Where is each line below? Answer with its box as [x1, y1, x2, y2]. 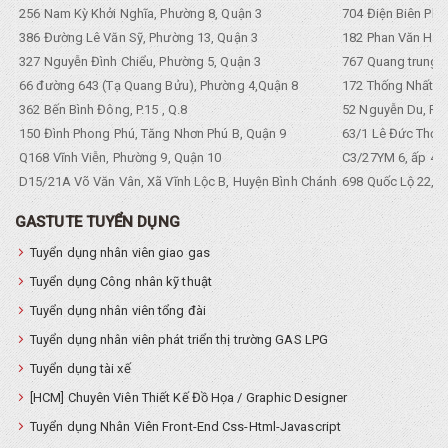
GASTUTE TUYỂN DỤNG [15, 213, 180, 232]
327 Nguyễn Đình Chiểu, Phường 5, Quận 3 [16, 54, 261, 70]
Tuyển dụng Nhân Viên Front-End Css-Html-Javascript [30, 419, 341, 435]
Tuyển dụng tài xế [30, 361, 131, 377]
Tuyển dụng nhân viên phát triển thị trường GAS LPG [30, 332, 328, 348]
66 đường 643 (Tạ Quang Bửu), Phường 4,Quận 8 [16, 78, 299, 94]
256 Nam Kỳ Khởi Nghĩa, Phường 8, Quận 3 [16, 6, 262, 22]
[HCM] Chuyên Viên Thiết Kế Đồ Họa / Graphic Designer [30, 390, 348, 406]
